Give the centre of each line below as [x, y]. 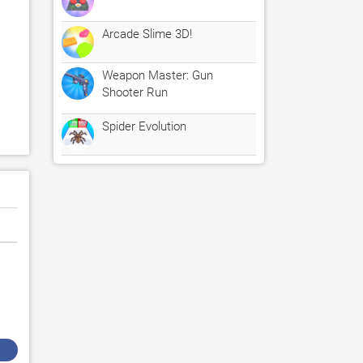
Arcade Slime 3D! [147, 34]
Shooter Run [135, 92]
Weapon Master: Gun [158, 75]
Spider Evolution [144, 126]
